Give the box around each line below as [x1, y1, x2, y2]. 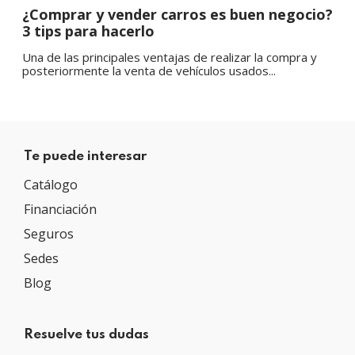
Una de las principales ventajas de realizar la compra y [22, 48, 317, 65]
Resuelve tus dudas [24, 327, 149, 342]
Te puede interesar [24, 149, 147, 163]
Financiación [24, 200, 97, 218]
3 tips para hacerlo [22, 21, 155, 40]
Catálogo [24, 175, 78, 193]
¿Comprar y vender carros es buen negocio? [22, 4, 333, 24]
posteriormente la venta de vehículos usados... [22, 62, 276, 78]
